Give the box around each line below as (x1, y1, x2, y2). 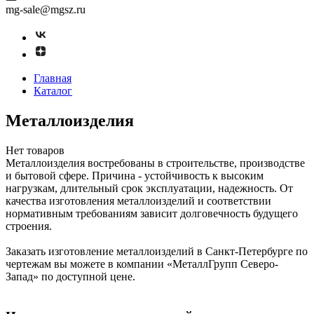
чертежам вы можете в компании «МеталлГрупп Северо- (6, 257, 278, 270)
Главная (34, 72, 71, 84)
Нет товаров (6, 144, 64, 156)
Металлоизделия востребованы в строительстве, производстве (6, 156, 305, 169)
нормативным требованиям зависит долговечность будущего (6, 207, 298, 219)
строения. (6, 219, 52, 232)
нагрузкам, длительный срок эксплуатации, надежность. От (6, 182, 293, 194)
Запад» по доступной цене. (6, 270, 135, 282)
